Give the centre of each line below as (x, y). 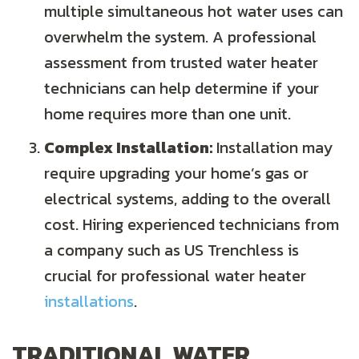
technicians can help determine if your (182, 89)
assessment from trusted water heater (181, 63)
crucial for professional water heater (175, 276)
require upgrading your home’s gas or (176, 173)
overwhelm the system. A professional (180, 37)
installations (89, 302)
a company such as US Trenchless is (171, 250)
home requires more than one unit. (167, 114)
